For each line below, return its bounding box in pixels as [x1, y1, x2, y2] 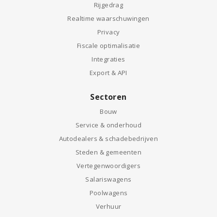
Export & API [90, 68, 127, 77]
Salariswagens [85, 175, 132, 184]
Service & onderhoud [75, 121, 142, 129]
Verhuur [95, 202, 122, 211]
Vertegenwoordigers [76, 161, 141, 170]
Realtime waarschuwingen [67, 14, 150, 23]
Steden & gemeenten [75, 148, 142, 156]
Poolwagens [89, 188, 128, 197]
